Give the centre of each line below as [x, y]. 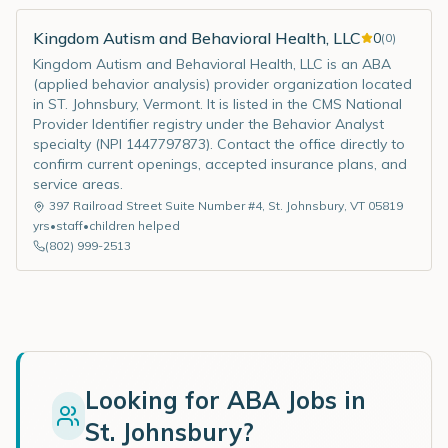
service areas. [78, 184]
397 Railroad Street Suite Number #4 [155, 205]
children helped [134, 225]
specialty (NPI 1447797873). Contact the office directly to [219, 144]
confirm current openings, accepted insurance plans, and [220, 164]
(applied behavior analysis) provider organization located [222, 84]
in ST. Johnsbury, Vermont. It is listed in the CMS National [217, 104]
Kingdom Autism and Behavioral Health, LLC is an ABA [212, 64]
